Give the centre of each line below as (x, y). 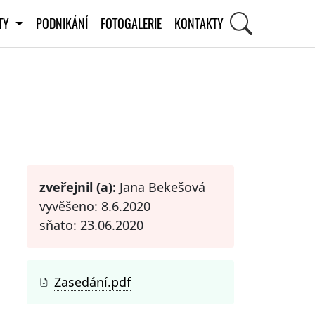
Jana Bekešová (161, 187)
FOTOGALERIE (131, 23)
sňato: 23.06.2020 (91, 225)
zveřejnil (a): (78, 187)
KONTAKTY (199, 23)
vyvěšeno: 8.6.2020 (95, 206)
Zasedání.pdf (92, 282)
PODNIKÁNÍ (62, 23)
